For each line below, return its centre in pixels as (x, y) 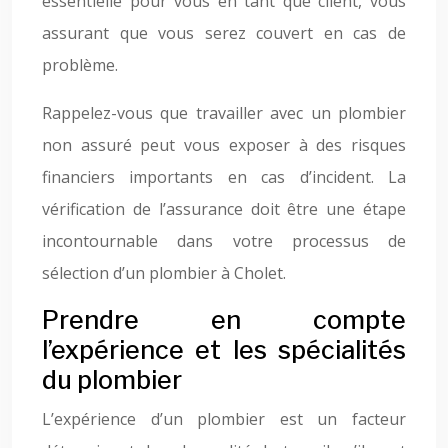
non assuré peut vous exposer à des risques (224, 145)
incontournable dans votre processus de (224, 241)
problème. (80, 65)
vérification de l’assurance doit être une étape (224, 209)
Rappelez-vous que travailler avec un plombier (224, 113)
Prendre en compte (224, 320)
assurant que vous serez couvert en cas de (224, 33)
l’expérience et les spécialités (224, 350)
